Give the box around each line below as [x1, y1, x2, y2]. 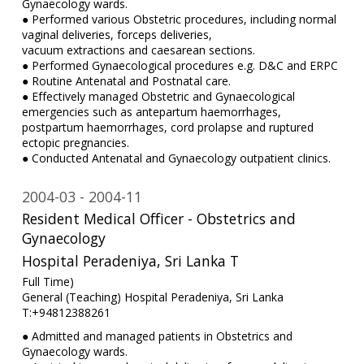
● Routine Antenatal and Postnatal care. [21, 73, 231, 89]
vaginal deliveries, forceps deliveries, [21, 27, 212, 43]
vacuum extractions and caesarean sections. [21, 42, 255, 58]
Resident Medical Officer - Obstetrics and [21, 209, 296, 229]
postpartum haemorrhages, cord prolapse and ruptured [21, 119, 314, 136]
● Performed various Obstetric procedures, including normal [21, 11, 336, 28]
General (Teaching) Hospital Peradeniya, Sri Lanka [21, 289, 284, 305]
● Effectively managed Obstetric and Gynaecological [21, 89, 295, 105]
